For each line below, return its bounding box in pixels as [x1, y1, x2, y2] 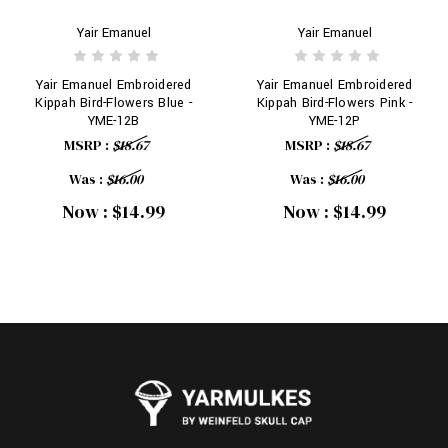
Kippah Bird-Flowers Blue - [35, 94, 192, 113]
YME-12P [308, 112, 361, 131]
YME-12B [87, 112, 140, 131]
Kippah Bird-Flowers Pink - [256, 94, 413, 113]
